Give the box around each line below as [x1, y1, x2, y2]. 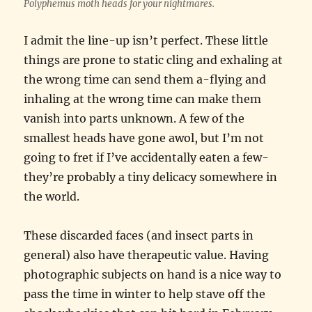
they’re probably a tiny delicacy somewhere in [24, 169, 278, 184]
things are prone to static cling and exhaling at [24, 52, 283, 67]
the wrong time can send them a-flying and [24, 72, 267, 86]
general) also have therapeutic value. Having [24, 247, 270, 262]
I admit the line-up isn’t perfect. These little [24, 33, 269, 47]
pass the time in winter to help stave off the [24, 286, 266, 301]
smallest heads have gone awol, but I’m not [24, 130, 265, 145]
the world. [24, 189, 80, 203]
